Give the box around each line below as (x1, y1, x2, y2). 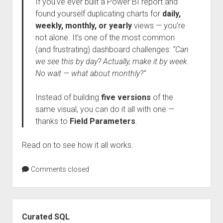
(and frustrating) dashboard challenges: (35, 45, 173, 54)
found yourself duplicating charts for (35, 9, 162, 18)
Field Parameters (69, 116, 135, 126)
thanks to (35, 116, 70, 126)
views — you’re (131, 21, 185, 30)
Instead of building (35, 93, 101, 102)
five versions (101, 93, 151, 102)
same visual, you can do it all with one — (35, 105, 174, 114)
